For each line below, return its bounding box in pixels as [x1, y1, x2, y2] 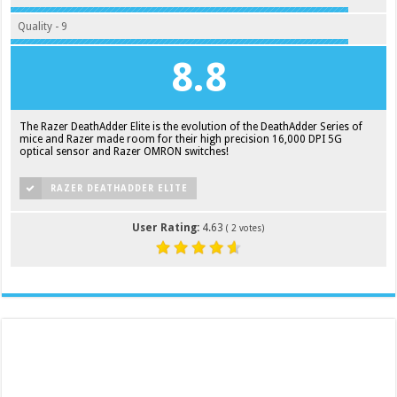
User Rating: [132, 221, 203, 234]
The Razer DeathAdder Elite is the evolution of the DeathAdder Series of [19, 120, 363, 133]
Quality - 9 [18, 19, 68, 33]
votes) [237, 222, 265, 233]
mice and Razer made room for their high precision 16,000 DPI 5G [19, 132, 343, 145]
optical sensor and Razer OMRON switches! [19, 144, 230, 158]
